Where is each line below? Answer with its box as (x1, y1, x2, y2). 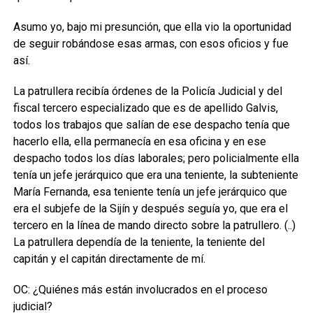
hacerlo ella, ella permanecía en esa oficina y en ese (13, 135, 266, 148)
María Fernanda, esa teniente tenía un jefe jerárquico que (13, 185, 287, 198)
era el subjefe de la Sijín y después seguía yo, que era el (13, 202, 288, 215)
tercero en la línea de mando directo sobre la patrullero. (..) (13, 219, 296, 232)
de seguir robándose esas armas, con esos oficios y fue (13, 37, 289, 50)
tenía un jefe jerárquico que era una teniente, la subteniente (13, 168, 298, 182)
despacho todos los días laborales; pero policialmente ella (13, 152, 299, 165)
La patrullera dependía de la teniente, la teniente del (13, 235, 265, 249)
